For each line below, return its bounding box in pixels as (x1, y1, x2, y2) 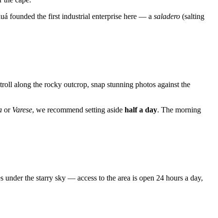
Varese (12, 106, 32, 114)
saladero (154, 12, 180, 21)
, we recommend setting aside (32, 106, 125, 114)
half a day (125, 106, 157, 114)
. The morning (157, 106, 201, 114)
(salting (180, 12, 204, 21)
